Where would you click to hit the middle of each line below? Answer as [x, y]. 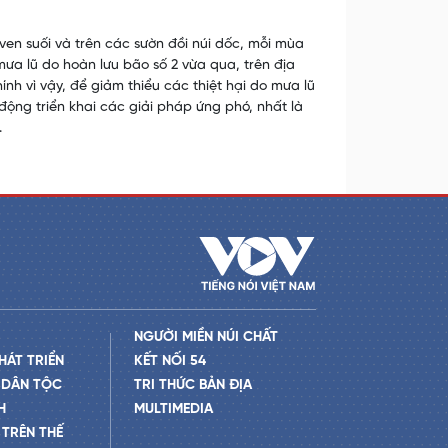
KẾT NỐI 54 [169, 361]
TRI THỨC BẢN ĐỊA [192, 385]
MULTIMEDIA [173, 409]
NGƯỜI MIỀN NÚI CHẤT [205, 337]
